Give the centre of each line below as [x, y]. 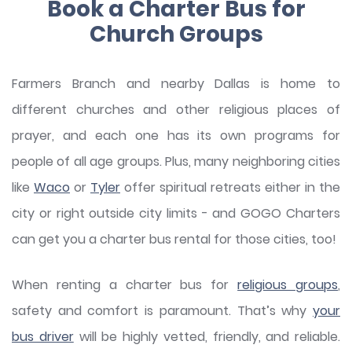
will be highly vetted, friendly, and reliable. [207, 337]
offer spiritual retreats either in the [230, 188]
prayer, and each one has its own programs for [176, 136]
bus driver [43, 337]
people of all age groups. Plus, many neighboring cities [176, 162]
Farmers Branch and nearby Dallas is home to [176, 84]
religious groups [288, 285]
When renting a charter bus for [125, 285]
